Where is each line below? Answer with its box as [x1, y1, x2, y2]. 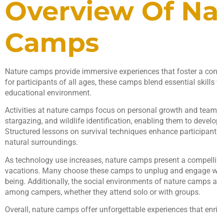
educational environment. [5, 88, 92, 97]
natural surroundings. [5, 138, 78, 147]
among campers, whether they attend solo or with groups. [5, 187, 201, 197]
